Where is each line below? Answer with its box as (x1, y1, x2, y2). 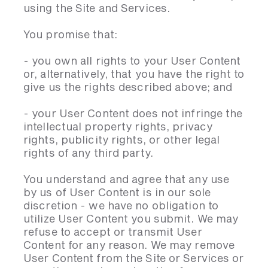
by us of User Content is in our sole (23, 185, 211, 199)
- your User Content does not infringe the (23, 106, 243, 120)
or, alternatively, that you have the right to (23, 67, 244, 80)
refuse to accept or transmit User (23, 225, 202, 238)
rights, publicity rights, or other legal (23, 133, 220, 146)
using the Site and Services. (23, 1, 175, 14)
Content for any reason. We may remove (23, 238, 235, 251)
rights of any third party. (23, 146, 153, 159)
